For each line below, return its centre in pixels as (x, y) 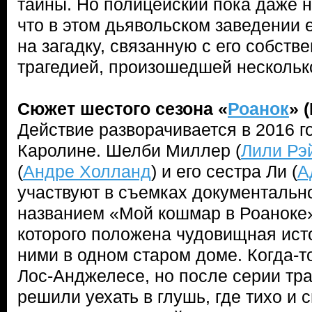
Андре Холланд (87, 171)
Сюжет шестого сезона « (123, 109)
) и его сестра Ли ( (224, 171)
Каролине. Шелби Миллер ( (129, 150)
